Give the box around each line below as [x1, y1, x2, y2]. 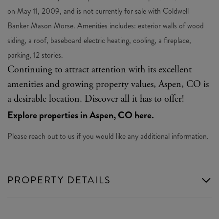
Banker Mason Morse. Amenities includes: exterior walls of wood [7, 20, 204, 31]
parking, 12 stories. [7, 49, 63, 61]
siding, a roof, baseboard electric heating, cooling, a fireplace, [7, 35, 191, 46]
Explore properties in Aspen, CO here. [7, 108, 154, 122]
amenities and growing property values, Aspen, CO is [7, 78, 209, 90]
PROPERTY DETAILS [7, 173, 111, 187]
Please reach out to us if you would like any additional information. [7, 131, 209, 142]
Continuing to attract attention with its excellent [7, 64, 192, 76]
